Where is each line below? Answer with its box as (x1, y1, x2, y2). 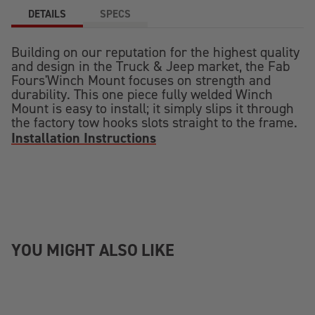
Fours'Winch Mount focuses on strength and (11, 72, 271, 89)
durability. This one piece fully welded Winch (11, 86, 273, 103)
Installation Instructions (11, 129, 156, 147)
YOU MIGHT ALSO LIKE (11, 239, 174, 261)
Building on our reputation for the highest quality (11, 44, 300, 60)
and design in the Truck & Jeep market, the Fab (11, 58, 290, 75)
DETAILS (28, 7, 66, 20)
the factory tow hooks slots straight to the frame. (11, 114, 297, 131)
